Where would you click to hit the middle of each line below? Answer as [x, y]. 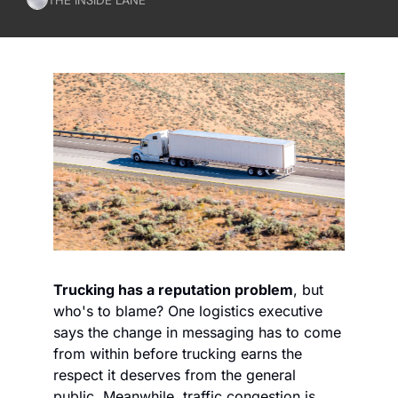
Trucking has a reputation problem [173, 290]
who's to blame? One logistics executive [188, 311]
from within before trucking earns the [178, 354]
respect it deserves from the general [175, 375]
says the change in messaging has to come [197, 333]
